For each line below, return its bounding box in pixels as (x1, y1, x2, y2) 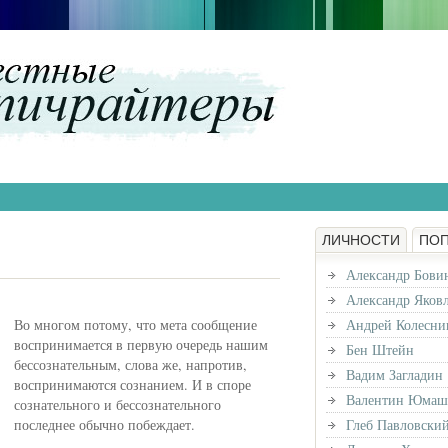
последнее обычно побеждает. (14, 415, 195, 434)
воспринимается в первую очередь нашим (14, 335, 268, 354)
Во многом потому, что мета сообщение (14, 315, 257, 334)
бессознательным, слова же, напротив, (14, 355, 247, 374)
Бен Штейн (346, 340, 414, 359)
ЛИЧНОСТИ (322, 232, 400, 248)
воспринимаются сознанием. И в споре (14, 375, 251, 394)
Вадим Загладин (346, 365, 443, 384)
